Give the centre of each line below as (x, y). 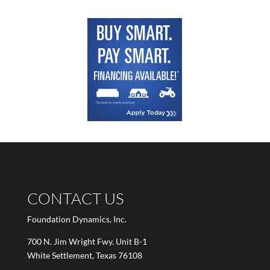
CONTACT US (75, 199)
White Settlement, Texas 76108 (84, 256)
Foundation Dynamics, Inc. (77, 219)
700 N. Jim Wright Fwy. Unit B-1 (87, 242)
